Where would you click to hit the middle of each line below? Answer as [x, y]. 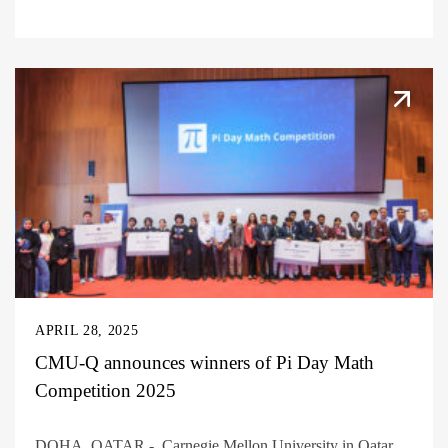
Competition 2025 [105, 390]
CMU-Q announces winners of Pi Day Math [204, 362]
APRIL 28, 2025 [87, 330]
